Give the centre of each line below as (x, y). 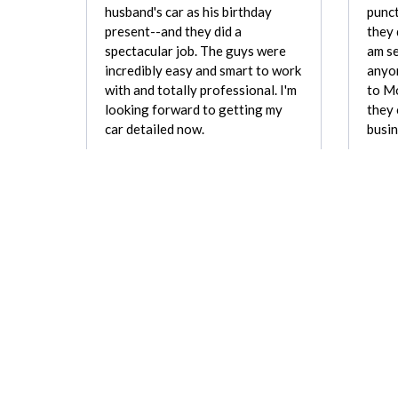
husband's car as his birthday (188, 11)
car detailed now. (155, 128)
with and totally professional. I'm (201, 89)
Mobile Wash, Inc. (208, 274)
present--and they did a (173, 31)
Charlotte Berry (256, 155)
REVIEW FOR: (183, 257)
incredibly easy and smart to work (203, 70)
